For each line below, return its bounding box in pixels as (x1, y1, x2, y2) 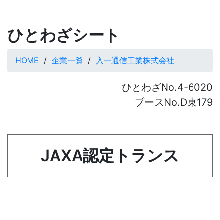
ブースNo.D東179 (135, 96, 213, 109)
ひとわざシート (7, 26, 120, 45)
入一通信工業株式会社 (96, 55, 174, 66)
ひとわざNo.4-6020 (122, 82, 213, 94)
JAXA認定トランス (41, 146, 179, 165)
